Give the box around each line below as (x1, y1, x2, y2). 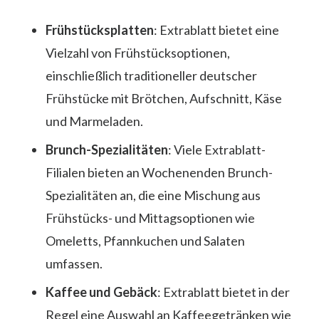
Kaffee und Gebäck (46, 283, 157, 300)
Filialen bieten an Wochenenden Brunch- (46, 164, 273, 180)
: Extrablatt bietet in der (157, 283, 290, 300)
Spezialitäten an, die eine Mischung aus (46, 187, 261, 203)
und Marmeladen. (46, 113, 143, 129)
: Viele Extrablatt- (168, 141, 266, 157)
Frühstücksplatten (46, 21, 154, 38)
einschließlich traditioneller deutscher (46, 67, 257, 83)
